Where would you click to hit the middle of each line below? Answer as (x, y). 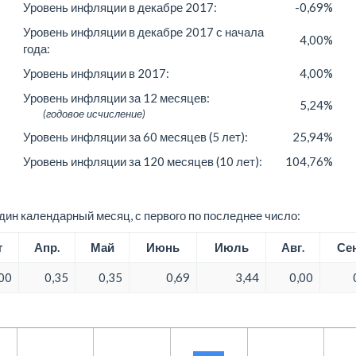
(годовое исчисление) (94, 113)
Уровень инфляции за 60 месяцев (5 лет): (135, 136)
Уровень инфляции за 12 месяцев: (116, 97)
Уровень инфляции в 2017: (96, 73)
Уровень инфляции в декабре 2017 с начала (143, 31)
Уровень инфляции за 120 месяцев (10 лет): (143, 161)
